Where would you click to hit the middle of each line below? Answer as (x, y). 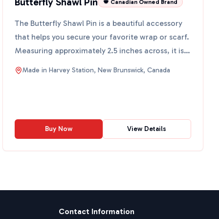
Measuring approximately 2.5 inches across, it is (99, 51)
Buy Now (58, 129)
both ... (28, 64)
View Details (147, 129)
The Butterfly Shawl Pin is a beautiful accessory (99, 23)
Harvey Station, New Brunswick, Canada (110, 70)
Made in (36, 70)
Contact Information (97, 211)
